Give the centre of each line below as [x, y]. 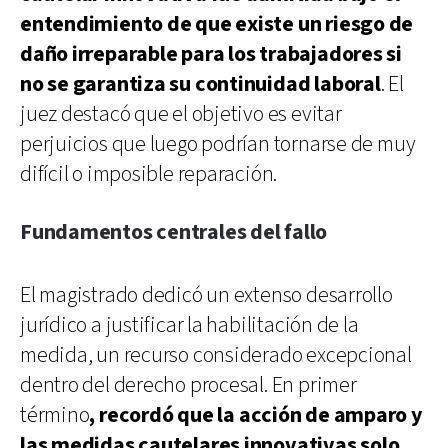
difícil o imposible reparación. [149, 174]
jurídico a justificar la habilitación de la [189, 325]
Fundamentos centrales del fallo [174, 232]
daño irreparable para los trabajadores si [211, 54]
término [55, 415]
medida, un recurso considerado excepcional [216, 355]
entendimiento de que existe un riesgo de [217, 24]
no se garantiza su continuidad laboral [200, 84]
